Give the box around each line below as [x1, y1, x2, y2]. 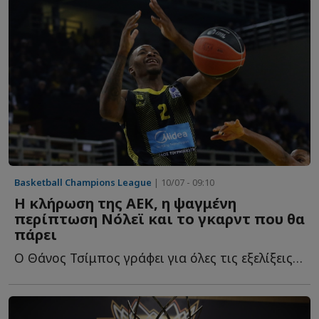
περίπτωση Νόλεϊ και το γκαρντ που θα [14, 209, 305, 229]
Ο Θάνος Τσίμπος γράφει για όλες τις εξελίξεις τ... [293, 249, 303, 267]
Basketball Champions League [14, 176, 152, 189]
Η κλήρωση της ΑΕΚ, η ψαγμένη [14, 194, 236, 214]
